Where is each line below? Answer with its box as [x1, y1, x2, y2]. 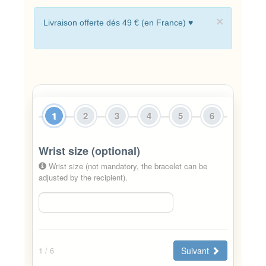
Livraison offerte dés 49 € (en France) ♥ [43, 17, 193, 27]
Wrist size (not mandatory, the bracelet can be [46, 160, 207, 172]
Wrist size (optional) [38, 142, 140, 159]
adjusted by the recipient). [38, 171, 128, 183]
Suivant [181, 244, 212, 256]
